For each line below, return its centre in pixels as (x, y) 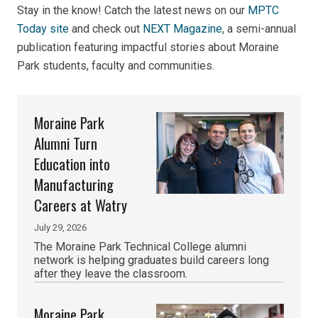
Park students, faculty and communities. (116, 66)
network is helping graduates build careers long (152, 260)
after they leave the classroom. (111, 273)
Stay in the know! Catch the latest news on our (132, 11)
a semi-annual (262, 29)
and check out (106, 29)
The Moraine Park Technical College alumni (140, 246)
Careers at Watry (81, 204)
